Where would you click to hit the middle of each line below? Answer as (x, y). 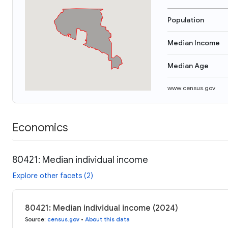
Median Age (188, 66)
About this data (107, 219)
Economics (40, 127)
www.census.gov (191, 88)
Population (186, 20)
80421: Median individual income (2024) (102, 208)
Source (35, 219)
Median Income (194, 43)
